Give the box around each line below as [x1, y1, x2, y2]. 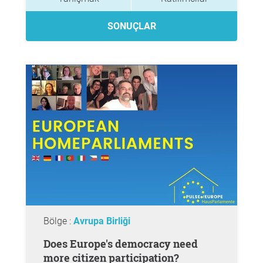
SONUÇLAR [107, 21, 156, 32]
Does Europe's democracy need [43, 237, 50, 251]
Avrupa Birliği [73, 215, 130, 227]
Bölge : [43, 215, 73, 227]
